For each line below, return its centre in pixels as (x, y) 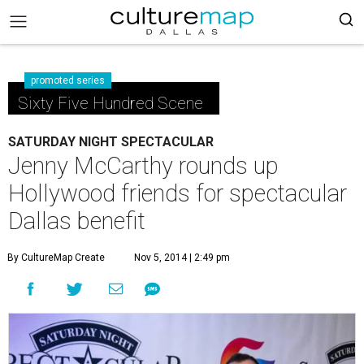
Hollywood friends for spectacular (178, 193)
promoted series (68, 80)
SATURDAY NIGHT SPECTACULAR (111, 142)
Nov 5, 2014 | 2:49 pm (182, 258)
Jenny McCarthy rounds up (143, 166)
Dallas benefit (77, 221)
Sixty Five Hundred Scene (110, 103)
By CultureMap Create (56, 258)
